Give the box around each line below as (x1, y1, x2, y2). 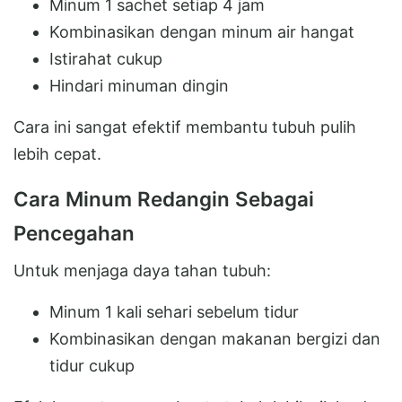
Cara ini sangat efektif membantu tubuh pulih (13, 117, 356, 136)
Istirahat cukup (49, 48, 162, 68)
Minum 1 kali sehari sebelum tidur (49, 301, 299, 321)
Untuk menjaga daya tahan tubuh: (13, 260, 271, 280)
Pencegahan (13, 220, 135, 245)
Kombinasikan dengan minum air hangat (49, 22, 354, 41)
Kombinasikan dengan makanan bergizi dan (49, 328, 380, 348)
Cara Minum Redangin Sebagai (13, 186, 314, 211)
